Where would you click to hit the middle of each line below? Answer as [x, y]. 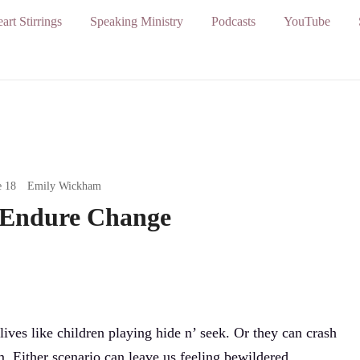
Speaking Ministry [136, 21]
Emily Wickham [64, 186]
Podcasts [233, 21]
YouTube [307, 21]
